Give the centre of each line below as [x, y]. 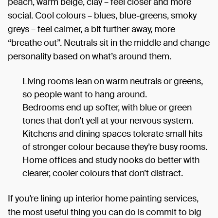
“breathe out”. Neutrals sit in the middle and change [109, 43]
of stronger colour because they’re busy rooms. [115, 147]
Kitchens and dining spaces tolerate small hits [112, 134]
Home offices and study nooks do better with [111, 160]
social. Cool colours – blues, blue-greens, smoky [102, 15]
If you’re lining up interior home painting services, [103, 198]
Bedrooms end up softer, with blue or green [107, 107]
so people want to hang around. [85, 94]
